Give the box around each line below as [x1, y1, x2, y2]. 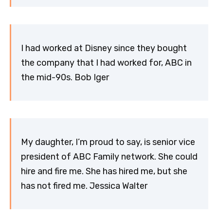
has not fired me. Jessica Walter [21, 180, 147, 191]
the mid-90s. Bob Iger [21, 72, 109, 83]
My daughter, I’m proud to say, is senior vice [21, 136, 195, 147]
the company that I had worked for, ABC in [21, 57, 192, 68]
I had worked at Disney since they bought [21, 42, 187, 54]
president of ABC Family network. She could [21, 151, 198, 162]
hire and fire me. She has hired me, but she [21, 165, 187, 177]
